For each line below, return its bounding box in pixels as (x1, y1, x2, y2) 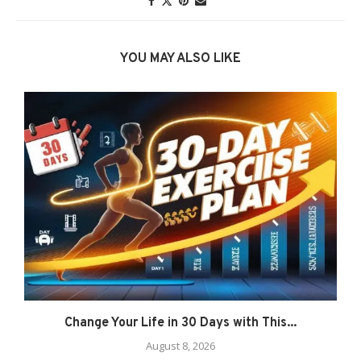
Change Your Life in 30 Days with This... (64, 314, 297, 331)
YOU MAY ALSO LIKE (120, 51, 241, 68)
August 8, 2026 (146, 338, 215, 353)
